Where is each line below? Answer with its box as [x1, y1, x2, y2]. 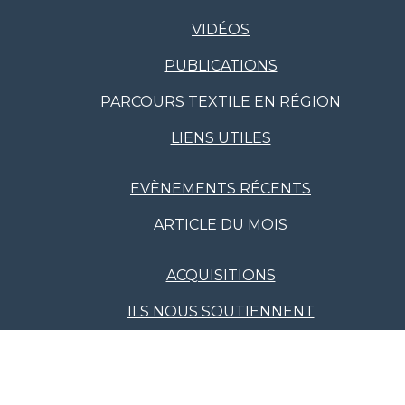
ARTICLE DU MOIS [154, 216, 287, 233]
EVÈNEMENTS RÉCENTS [130, 180, 311, 197]
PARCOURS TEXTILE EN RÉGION [100, 93, 341, 110]
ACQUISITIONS [165, 267, 276, 284]
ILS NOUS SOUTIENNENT [127, 303, 315, 320]
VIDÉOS [192, 21, 250, 38]
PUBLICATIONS [164, 57, 278, 74]
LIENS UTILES [170, 129, 271, 146]
